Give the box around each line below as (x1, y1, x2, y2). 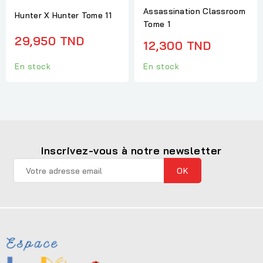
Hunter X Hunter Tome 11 (15, 10, 112, 21)
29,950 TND (15, 33, 84, 49)
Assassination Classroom (143, 5, 245, 16)
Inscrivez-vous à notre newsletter (41, 144, 222, 158)
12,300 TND (143, 38, 211, 53)
